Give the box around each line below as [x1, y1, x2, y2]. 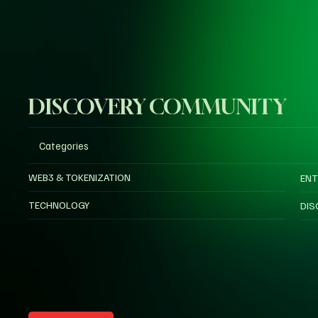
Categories [39, 138, 89, 152]
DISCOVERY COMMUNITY [28, 94, 287, 120]
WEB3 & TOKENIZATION [28, 171, 131, 184]
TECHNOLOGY [28, 199, 90, 212]
